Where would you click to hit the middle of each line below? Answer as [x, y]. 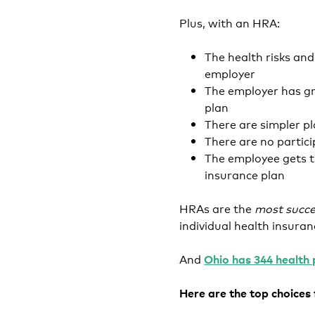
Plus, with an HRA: [230, 22]
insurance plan [246, 174]
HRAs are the [217, 208]
